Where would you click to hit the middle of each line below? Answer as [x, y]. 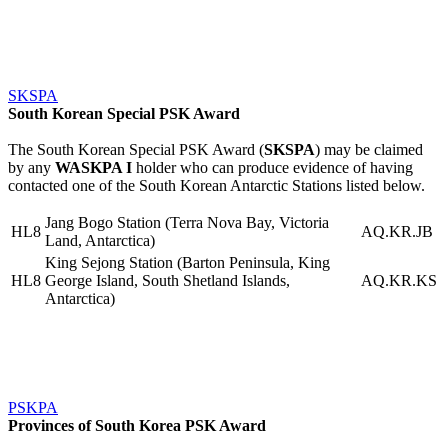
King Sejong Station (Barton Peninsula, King [187, 262]
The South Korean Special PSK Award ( [136, 149]
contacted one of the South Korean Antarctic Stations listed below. [216, 185]
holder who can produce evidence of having [272, 167]
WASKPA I [93, 167]
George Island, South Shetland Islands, [167, 280]
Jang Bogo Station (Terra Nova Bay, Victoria [187, 222]
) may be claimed [369, 149]
